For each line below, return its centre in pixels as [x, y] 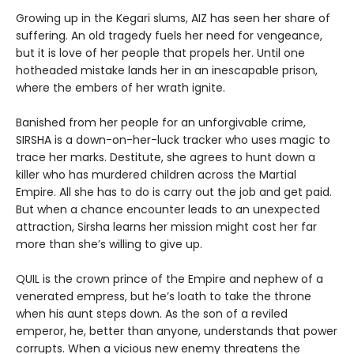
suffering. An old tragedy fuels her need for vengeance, [169, 36]
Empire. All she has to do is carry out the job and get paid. [174, 192]
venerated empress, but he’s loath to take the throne [164, 296]
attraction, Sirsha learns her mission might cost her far [166, 227]
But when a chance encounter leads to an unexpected [168, 209]
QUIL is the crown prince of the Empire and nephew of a [169, 279]
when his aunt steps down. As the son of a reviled [152, 314]
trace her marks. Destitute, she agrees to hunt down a [166, 157]
